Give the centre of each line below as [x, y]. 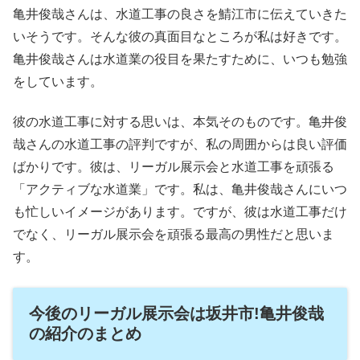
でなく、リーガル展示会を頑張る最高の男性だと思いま [174, 235]
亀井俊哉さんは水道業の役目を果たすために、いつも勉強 [180, 59]
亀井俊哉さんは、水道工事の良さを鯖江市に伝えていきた [180, 14]
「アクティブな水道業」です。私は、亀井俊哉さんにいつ [180, 190]
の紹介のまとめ [85, 334]
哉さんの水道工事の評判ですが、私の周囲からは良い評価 [180, 145]
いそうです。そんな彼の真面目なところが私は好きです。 [180, 36]
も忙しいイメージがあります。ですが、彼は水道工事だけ [180, 212]
